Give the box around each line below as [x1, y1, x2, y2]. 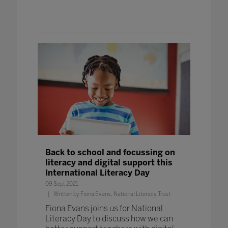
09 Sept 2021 [45, 181, 78, 188]
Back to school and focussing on [45, 148, 175, 158]
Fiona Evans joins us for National [45, 204, 163, 214]
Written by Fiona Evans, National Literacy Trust [52, 191, 170, 198]
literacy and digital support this [45, 158, 173, 168]
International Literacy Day [45, 168, 150, 178]
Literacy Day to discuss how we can [45, 214, 173, 224]
